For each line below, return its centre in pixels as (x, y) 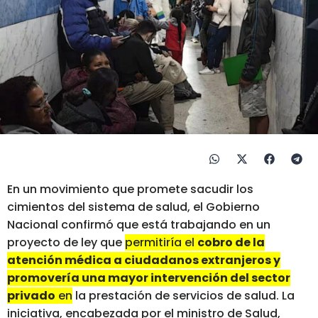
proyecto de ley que (66, 243)
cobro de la (231, 243)
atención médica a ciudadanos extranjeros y (144, 261)
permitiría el (161, 243)
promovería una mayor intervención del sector (149, 278)
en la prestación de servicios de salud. (167, 296)
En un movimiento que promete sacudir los (130, 190)
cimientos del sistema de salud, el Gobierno (133, 207)
